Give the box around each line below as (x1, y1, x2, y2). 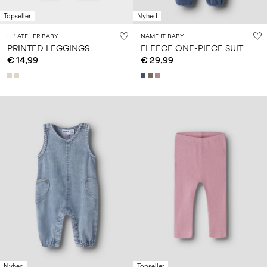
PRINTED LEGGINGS (7, 43, 89, 54)
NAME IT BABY (140, 32, 184, 40)
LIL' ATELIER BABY (7, 32, 58, 40)
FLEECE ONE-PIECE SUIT (140, 43, 243, 54)
